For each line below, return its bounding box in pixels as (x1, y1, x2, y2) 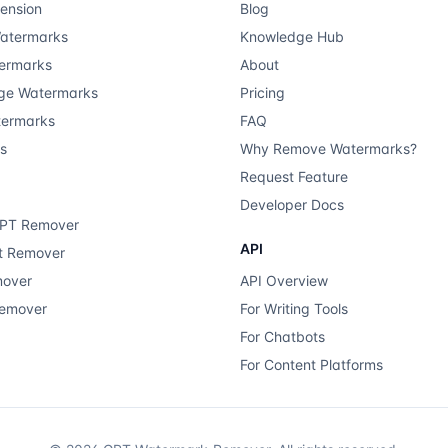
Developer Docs (240, 196, 344, 213)
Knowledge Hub (240, 28, 344, 45)
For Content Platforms (240, 356, 383, 373)
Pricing (240, 84, 285, 101)
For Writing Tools (240, 300, 348, 317)
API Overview (240, 272, 328, 289)
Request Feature (240, 168, 348, 185)
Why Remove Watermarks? (240, 140, 417, 157)
